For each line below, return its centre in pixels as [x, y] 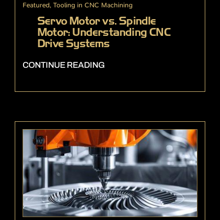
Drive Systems [74, 44]
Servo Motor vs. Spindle [97, 21]
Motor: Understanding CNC [104, 32]
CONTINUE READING [64, 65]
